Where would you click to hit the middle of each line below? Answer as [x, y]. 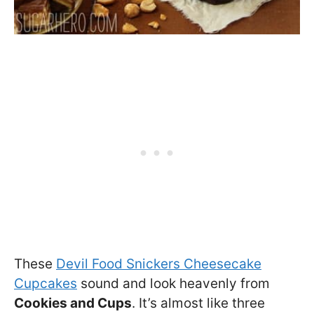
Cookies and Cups [73, 303]
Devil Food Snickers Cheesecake [159, 264]
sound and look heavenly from [173, 283]
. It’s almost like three [198, 303]
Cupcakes [46, 283]
